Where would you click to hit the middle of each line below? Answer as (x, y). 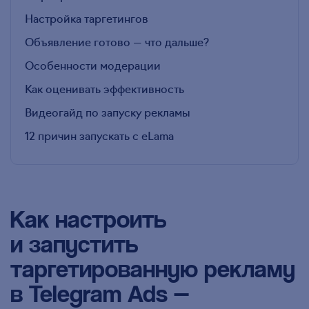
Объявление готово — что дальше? (117, 42)
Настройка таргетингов (87, 18)
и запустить (74, 243)
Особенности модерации (93, 65)
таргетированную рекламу (153, 268)
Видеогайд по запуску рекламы (108, 112)
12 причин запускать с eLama (99, 136)
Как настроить (88, 219)
